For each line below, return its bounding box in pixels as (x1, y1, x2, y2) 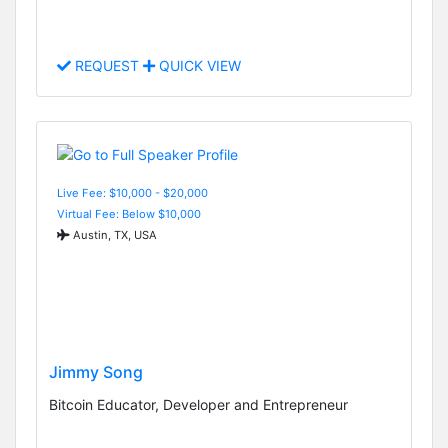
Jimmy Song (49, 361, 143, 382)
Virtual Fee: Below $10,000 (57, 206, 201, 221)
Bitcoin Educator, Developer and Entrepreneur (49, 395, 348, 413)
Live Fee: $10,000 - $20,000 (57, 185, 208, 200)
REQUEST (71, 57, 143, 75)
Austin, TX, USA (70, 227, 157, 242)
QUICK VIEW (155, 57, 241, 75)
